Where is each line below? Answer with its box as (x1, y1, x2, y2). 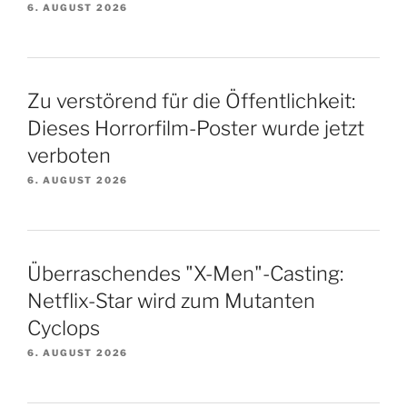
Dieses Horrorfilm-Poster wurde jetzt (27, 115, 364, 140)
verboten (27, 143, 111, 167)
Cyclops (27, 315, 100, 340)
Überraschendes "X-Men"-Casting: (27, 261, 343, 285)
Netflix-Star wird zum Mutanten (27, 288, 315, 313)
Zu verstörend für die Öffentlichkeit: (27, 88, 355, 113)
